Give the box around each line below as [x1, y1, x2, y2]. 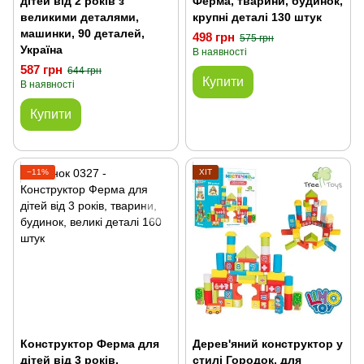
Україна [20, 43, 63, 56]
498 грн [193, 30, 235, 44]
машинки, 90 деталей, [20, 27, 145, 40]
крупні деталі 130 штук [193, 11, 322, 24]
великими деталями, [20, 11, 139, 24]
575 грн [240, 32, 274, 44]
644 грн [67, 65, 102, 76]
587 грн [20, 63, 63, 76]
